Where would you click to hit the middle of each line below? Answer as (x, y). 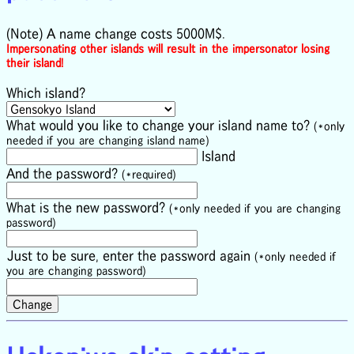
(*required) (149, 175)
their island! (35, 63)
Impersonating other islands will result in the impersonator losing (168, 49)
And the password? (64, 173)
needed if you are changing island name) (108, 141)
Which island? (46, 93)
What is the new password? (88, 207)
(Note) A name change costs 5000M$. (116, 34)
